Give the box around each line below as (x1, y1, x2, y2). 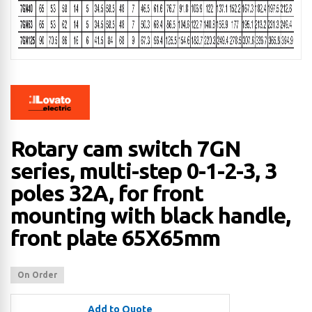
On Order (17, 270, 57, 280)
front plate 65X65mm (10, 225, 220, 251)
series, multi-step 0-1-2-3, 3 (10, 158, 276, 184)
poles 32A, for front (10, 180, 203, 206)
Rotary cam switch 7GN (10, 136, 241, 162)
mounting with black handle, (10, 203, 290, 228)
